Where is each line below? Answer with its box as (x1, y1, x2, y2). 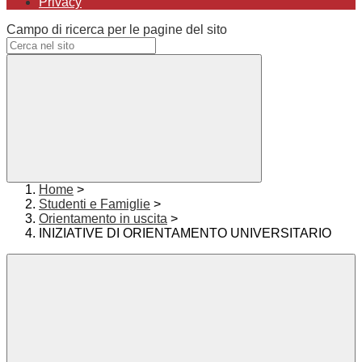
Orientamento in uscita (39, 212, 167, 226)
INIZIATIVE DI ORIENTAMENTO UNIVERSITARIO (39, 226, 331, 241)
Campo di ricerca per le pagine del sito (6, 23, 227, 37)
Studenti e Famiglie (39, 197, 150, 212)
